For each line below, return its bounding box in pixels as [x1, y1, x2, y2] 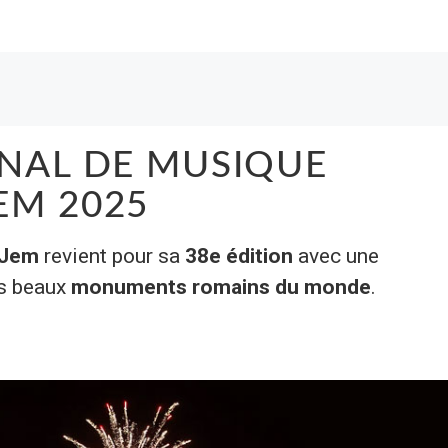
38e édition [185, 244, 294, 268]
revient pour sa [38, 244, 186, 268]
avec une [293, 244, 380, 268]
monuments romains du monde [70, 275, 372, 299]
